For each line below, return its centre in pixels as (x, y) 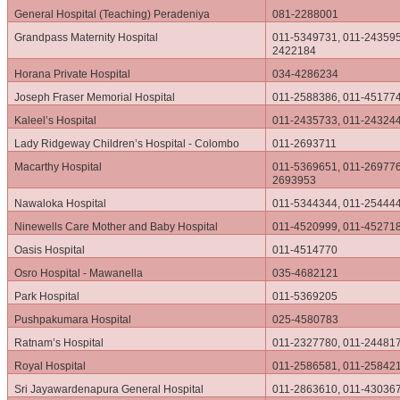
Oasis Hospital (50, 250)
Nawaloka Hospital (61, 204)
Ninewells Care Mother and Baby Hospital (117, 227)
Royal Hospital (50, 367)
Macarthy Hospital (58, 167)
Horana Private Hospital (73, 75)
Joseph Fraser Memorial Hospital (95, 98)
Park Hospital (47, 297)
